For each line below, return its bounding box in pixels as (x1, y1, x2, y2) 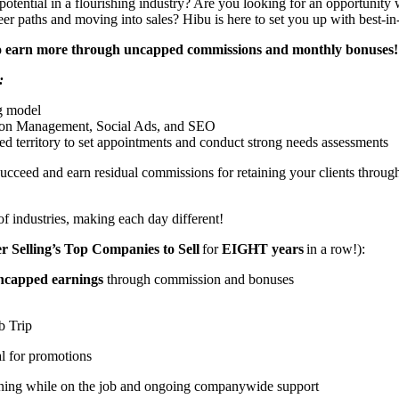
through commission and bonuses (103, 271, 297, 287)
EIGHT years (222, 240, 304, 256)
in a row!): (304, 240, 369, 256)
